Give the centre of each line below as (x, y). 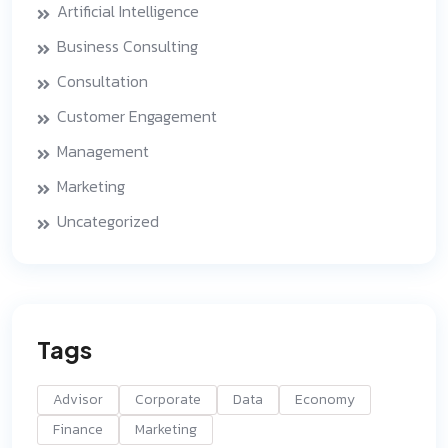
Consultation (102, 81)
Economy (325, 399)
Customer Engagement (137, 116)
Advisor (78, 399)
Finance (78, 429)
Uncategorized (108, 221)
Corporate (168, 399)
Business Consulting (127, 46)
